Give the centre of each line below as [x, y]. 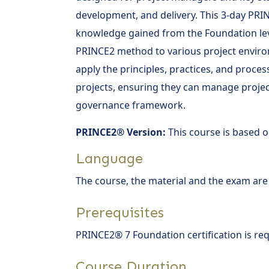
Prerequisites [120, 212]
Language [109, 158]
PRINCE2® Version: [121, 132]
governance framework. [131, 105]
